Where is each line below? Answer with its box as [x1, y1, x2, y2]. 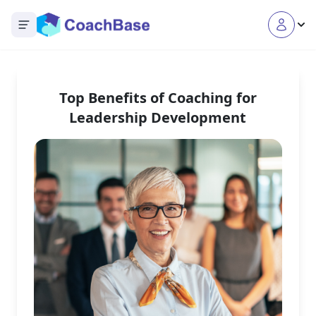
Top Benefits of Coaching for [59, 88, 257, 108]
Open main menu [23, 24, 99, 37]
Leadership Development [69, 108, 247, 128]
